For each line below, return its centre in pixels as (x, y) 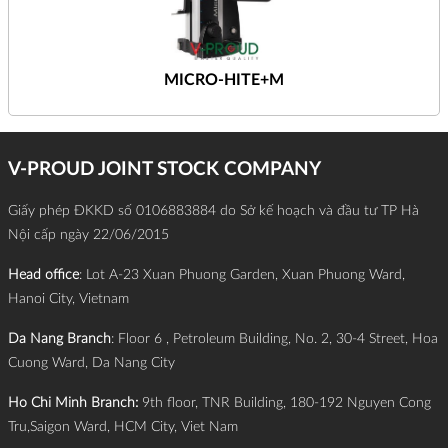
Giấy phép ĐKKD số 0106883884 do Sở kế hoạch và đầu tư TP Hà (213, 210)
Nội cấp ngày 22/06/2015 (88, 234)
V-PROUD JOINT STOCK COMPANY (164, 169)
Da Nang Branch (59, 338)
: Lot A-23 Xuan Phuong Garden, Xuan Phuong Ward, (242, 274)
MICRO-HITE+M (224, 79)
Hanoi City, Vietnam (68, 298)
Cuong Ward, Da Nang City (91, 362)
